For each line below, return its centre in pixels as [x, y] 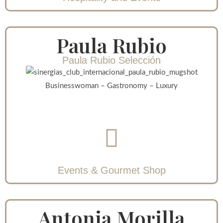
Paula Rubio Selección [111, 60]
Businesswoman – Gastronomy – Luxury [111, 86]
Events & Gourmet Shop [111, 170]
